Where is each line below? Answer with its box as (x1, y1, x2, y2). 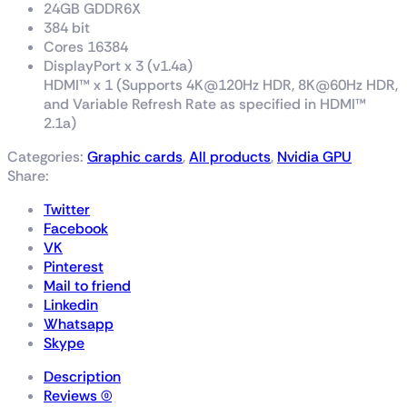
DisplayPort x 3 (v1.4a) (44, 56, 193, 76)
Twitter (44, 200, 90, 220)
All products (189, 147, 271, 167)
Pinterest (44, 257, 104, 277)
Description (44, 367, 121, 387)
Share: (7, 166, 49, 186)
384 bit (44, 18, 90, 38)
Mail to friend (44, 276, 131, 296)
